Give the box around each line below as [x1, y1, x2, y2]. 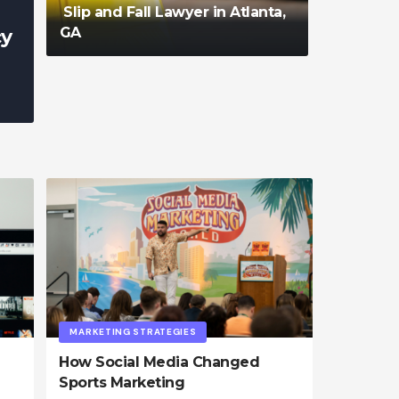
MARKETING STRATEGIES [69, 326, 197, 338]
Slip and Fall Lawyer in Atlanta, [59, 4, 285, 21]
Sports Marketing [59, 374, 185, 392]
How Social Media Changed [59, 354, 260, 371]
